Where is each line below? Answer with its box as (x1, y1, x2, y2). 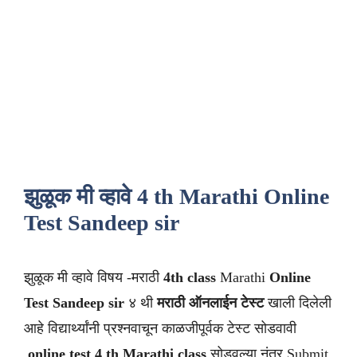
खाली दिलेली (264, 295, 331, 311)
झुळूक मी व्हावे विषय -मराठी (24, 269, 163, 285)
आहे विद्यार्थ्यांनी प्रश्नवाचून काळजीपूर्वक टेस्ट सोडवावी (24, 320, 296, 336)
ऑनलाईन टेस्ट (189, 295, 264, 311)
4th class (163, 269, 216, 285)
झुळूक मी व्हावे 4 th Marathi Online (24, 184, 329, 209)
